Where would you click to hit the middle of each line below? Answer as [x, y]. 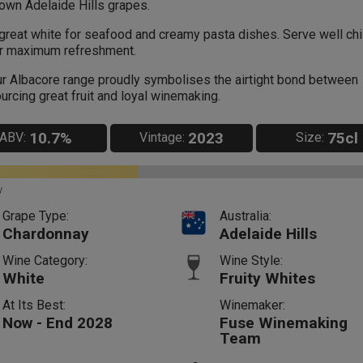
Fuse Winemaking [283, 322]
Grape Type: [35, 216]
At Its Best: [34, 305]
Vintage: [162, 138]
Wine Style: [251, 260]
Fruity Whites [267, 278]
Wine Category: [45, 260]
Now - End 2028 [57, 322]
